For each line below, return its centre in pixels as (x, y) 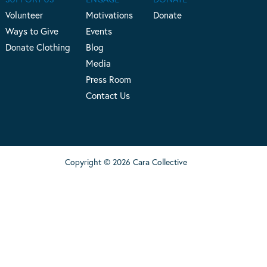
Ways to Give (32, 31)
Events (99, 31)
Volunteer (24, 15)
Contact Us (108, 96)
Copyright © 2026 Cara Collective (126, 162)
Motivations (110, 15)
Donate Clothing (38, 47)
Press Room (109, 80)
